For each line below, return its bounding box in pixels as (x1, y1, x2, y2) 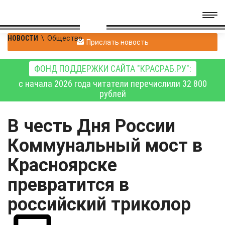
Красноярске (8, 155, 117, 176)
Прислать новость (86, 38, 149, 46)
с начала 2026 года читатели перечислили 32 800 (18, 78, 207, 89)
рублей (99, 88, 126, 99)
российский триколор (8, 194, 191, 215)
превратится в (8, 174, 129, 195)
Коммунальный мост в (8, 135, 202, 156)
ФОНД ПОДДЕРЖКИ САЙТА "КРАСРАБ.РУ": (34, 63, 191, 74)
